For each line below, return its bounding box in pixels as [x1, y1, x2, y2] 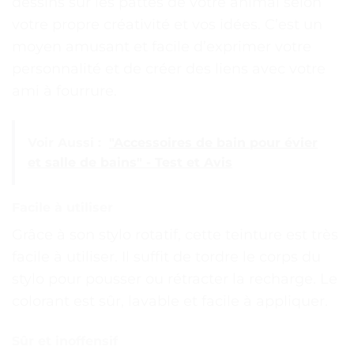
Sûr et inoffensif [12, 333, 118, 348]
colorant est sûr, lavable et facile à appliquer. [12, 292, 328, 311]
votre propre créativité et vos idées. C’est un [12, 15, 322, 33]
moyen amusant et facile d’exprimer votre [12, 37, 311, 55]
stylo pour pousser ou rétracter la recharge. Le [12, 270, 337, 288]
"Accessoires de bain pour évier [109, 135, 318, 151]
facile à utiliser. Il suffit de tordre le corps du [12, 248, 321, 266]
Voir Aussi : [28, 135, 101, 151]
